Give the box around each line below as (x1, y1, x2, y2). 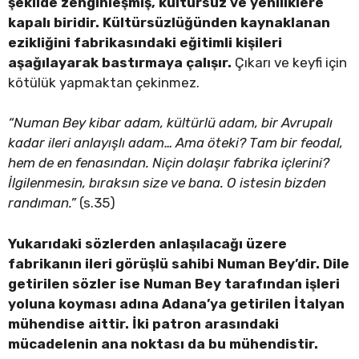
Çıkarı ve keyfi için (232, 54, 347, 71)
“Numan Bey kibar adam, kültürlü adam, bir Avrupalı (8, 115, 333, 131)
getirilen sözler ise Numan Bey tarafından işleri (8, 275, 340, 292)
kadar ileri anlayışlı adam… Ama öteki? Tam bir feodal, (8, 135, 343, 151)
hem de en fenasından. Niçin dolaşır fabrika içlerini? (8, 155, 329, 171)
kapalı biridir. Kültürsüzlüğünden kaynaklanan (8, 14, 330, 30)
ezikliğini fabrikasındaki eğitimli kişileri (8, 34, 282, 50)
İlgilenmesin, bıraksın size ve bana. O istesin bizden (8, 175, 326, 192)
